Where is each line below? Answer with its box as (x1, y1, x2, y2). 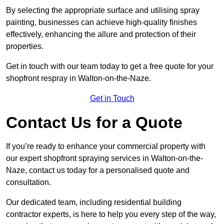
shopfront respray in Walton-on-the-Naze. (6, 74, 151, 83)
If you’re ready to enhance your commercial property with (6, 142, 205, 151)
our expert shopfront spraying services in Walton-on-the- (6, 154, 203, 163)
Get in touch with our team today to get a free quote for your (6, 62, 213, 71)
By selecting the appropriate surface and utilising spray (6, 6, 199, 15)
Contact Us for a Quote (6, 113, 182, 132)
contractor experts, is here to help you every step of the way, (6, 210, 216, 219)
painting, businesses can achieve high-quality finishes (6, 18, 197, 27)
